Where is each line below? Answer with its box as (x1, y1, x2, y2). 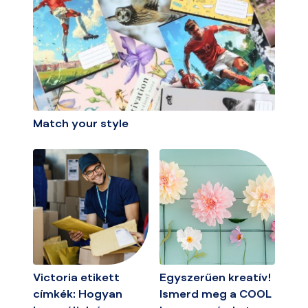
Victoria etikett (33, 273, 120, 284)
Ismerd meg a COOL (159, 289, 272, 300)
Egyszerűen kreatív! (159, 273, 272, 284)
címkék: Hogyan (33, 289, 122, 300)
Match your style (33, 119, 129, 130)
